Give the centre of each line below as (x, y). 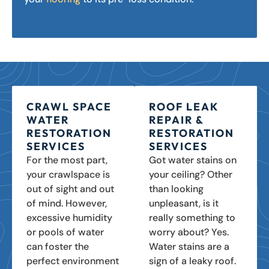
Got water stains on (193, 160)
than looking (176, 189)
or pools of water (65, 232)
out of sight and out (70, 189)
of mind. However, (67, 203)
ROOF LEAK (184, 106)
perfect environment (73, 261)
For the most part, (67, 160)
